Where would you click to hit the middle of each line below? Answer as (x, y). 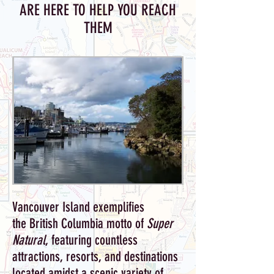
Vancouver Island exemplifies (78, 207)
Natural (29, 240)
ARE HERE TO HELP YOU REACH (98, 10)
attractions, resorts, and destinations (95, 257)
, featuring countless (91, 240)
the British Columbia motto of (80, 224)
